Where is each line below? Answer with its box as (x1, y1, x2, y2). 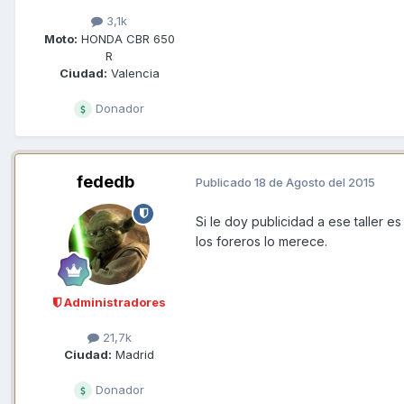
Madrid (112, 346, 154, 362)
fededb (77, 171, 134, 191)
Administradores (60, 294, 166, 309)
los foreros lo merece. (196, 233, 327, 249)
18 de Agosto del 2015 (254, 175, 375, 190)
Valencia (106, 65, 160, 80)
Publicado (196, 175, 254, 190)
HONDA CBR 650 (77, 31, 175, 46)
